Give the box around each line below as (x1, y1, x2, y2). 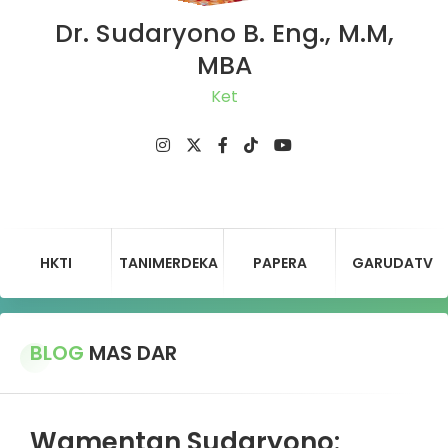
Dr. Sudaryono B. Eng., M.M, (54, 15, 394, 51)
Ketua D (193, 84, 255, 108)
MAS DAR (84, 339, 177, 367)
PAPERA (253, 253, 307, 273)
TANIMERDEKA (118, 253, 218, 273)
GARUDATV (351, 253, 433, 273)
